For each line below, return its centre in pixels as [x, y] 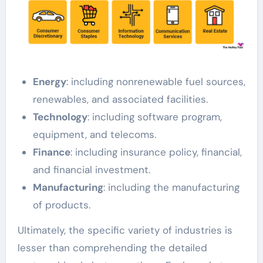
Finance [51, 152]
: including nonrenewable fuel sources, [156, 82]
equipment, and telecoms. [94, 134]
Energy [49, 82]
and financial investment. [91, 170]
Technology [60, 117]
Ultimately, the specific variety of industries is [125, 230]
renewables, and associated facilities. [120, 99]
